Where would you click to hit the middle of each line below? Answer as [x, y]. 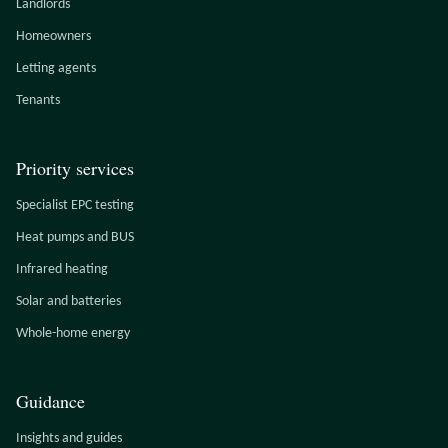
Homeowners [53, 36]
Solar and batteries [68, 301]
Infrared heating [62, 269]
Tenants [38, 100]
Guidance [50, 401]
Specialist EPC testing [75, 205]
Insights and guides [69, 438]
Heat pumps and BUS [75, 237]
